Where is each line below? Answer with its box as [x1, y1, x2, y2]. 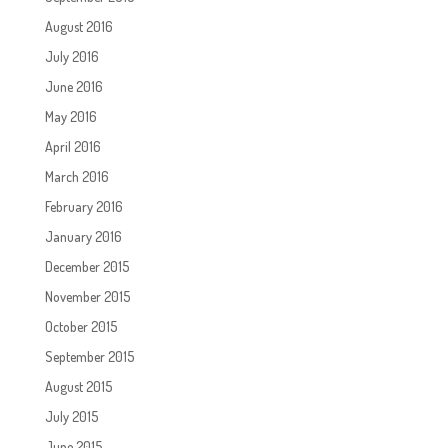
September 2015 [44, 347, 134, 365]
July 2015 [44, 407, 98, 425]
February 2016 [44, 197, 123, 215]
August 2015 [44, 377, 112, 395]
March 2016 [44, 167, 109, 185]
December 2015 [44, 257, 129, 275]
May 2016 [44, 107, 97, 125]
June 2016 [44, 77, 103, 95]
